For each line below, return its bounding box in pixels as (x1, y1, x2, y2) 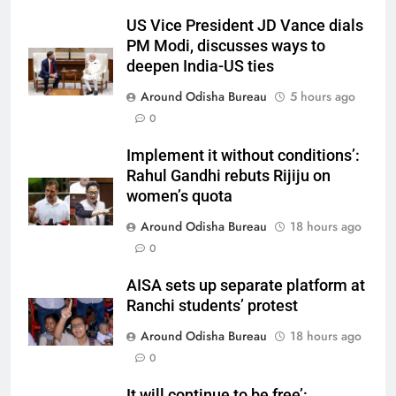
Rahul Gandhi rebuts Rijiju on (126, 167, 331, 185)
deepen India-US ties (126, 57, 274, 75)
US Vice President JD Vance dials (126, 17, 363, 34)
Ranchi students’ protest (126, 297, 298, 315)
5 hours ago (290, 88, 355, 105)
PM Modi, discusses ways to (126, 37, 325, 55)
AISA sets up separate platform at (126, 277, 365, 294)
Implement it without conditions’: (126, 147, 360, 164)
